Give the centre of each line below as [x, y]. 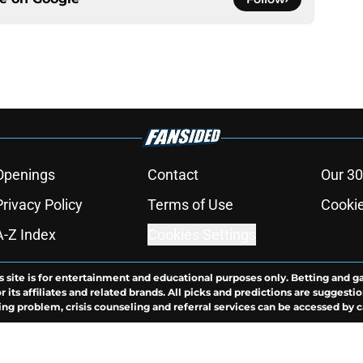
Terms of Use [190, 205]
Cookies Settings [201, 235]
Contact [173, 175]
